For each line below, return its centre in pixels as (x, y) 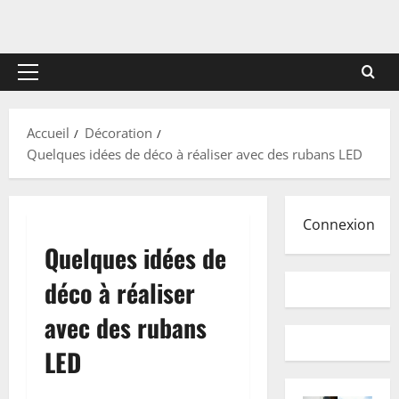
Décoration (118, 133)
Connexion (338, 224)
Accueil (48, 133)
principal (54, 102)
